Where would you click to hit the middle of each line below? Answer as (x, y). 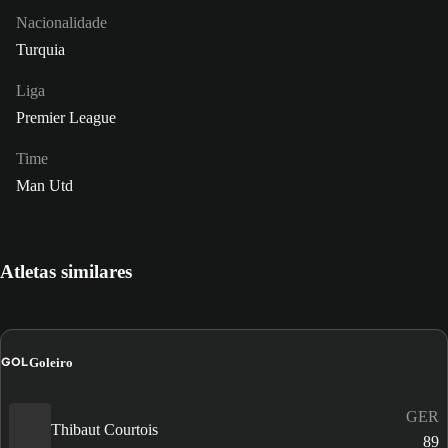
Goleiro (51, 362)
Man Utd (44, 186)
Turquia (40, 50)
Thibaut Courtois (104, 429)
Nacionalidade (61, 23)
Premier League (66, 118)
